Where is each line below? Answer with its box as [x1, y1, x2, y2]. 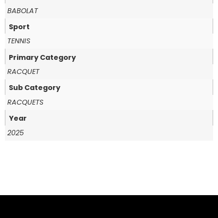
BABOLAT [7, 5, 38, 16]
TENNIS [7, 36, 30, 46]
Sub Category [9, 83, 61, 93]
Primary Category [9, 52, 76, 62]
